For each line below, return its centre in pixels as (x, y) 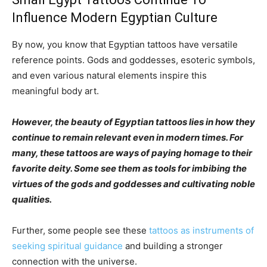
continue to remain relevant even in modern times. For (128, 137)
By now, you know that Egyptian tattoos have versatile (125, 44)
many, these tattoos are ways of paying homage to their (132, 153)
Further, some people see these (80, 230)
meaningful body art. (58, 91)
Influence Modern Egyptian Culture (118, 17)
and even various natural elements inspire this (109, 75)
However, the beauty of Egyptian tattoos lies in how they (133, 122)
